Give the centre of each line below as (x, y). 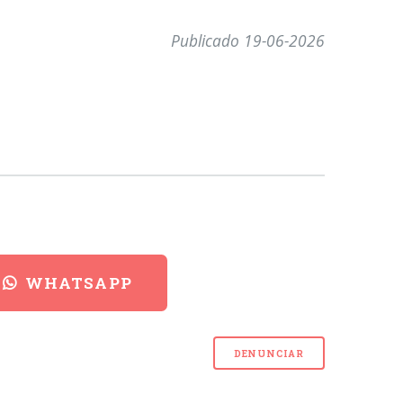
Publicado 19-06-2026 (248, 41)
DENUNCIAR (269, 353)
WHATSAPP (79, 283)
